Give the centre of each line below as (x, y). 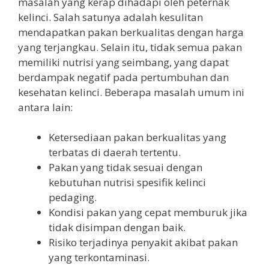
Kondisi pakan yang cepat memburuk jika (148, 213)
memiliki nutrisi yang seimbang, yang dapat (123, 62)
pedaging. (73, 198)
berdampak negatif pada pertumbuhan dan (123, 77)
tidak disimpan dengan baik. (117, 228)
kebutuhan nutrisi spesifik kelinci (127, 183)
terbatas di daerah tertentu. (115, 153)
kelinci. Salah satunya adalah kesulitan (110, 17)
